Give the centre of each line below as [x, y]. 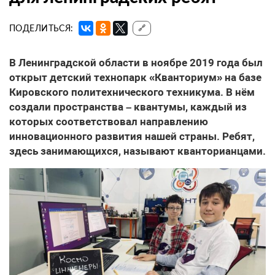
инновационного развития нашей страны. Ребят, [132, 137]
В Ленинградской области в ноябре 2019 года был [136, 63]
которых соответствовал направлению [109, 122]
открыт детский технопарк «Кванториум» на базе [135, 78]
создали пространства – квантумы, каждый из [128, 107]
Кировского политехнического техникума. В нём [132, 92]
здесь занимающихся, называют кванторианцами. [137, 151]
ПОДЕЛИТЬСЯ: [41, 28]
